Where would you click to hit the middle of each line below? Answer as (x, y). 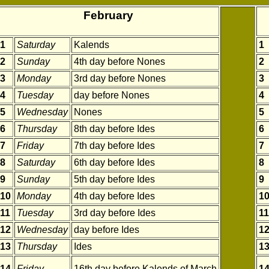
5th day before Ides (114, 179)
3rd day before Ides (115, 213)
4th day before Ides (114, 196)
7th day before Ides (114, 146)
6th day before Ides (114, 162)
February (108, 15)
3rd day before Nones (120, 78)
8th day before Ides (114, 129)
